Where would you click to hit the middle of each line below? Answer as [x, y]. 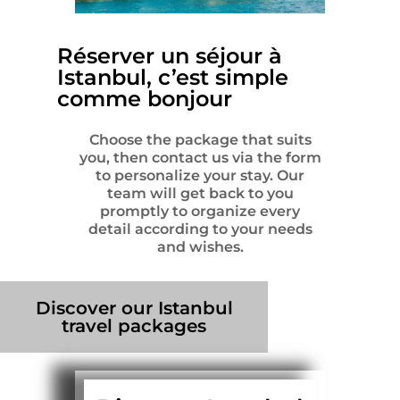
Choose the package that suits [200, 140]
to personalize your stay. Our [200, 176]
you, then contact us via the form [200, 158]
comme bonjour [145, 99]
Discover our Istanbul [134, 308]
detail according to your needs [200, 229]
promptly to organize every [200, 212]
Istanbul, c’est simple [173, 78]
